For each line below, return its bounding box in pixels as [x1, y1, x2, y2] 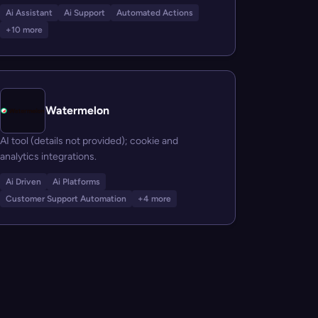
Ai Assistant [5, 8, 53, 18]
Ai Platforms [52, 177, 100, 187]
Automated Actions [116, 8, 193, 18]
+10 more [5, 25, 43, 35]
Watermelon [45, 104, 109, 117]
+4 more [137, 194, 171, 204]
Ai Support [63, 8, 105, 18]
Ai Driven [5, 177, 41, 187]
